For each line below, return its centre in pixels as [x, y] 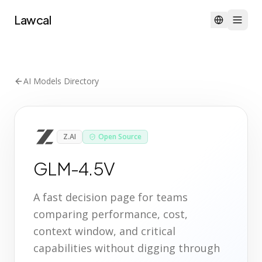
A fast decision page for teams [111, 197]
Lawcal [32, 20]
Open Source [120, 137]
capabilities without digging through [127, 248]
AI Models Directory [61, 81]
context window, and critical [104, 231]
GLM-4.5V [74, 168]
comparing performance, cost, [111, 214]
